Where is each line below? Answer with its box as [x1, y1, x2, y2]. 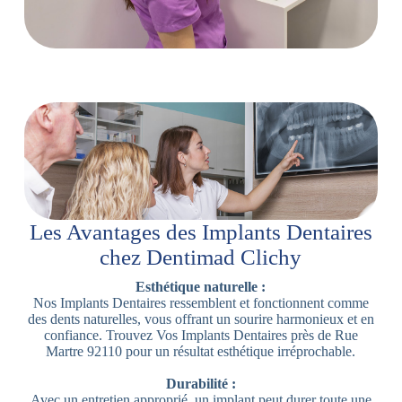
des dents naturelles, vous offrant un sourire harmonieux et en [27, 311, 374, 328]
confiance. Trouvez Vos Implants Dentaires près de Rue [43, 328, 358, 344]
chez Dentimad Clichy [100, 245, 302, 270]
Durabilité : [165, 376, 236, 392]
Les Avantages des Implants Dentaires [29, 220, 372, 245]
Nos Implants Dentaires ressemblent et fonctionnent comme [32, 295, 369, 311]
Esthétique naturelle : [135, 279, 267, 295]
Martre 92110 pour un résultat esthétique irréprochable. [46, 344, 356, 360]
